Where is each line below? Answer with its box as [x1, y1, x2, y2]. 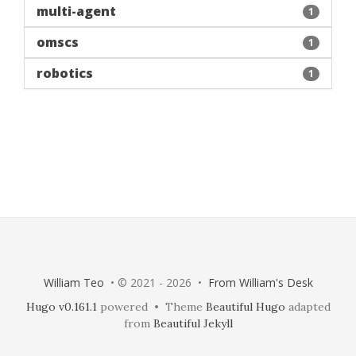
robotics [37, 64, 93, 82]
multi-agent [37, 2, 116, 20]
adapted [284, 300, 331, 314]
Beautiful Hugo [205, 300, 285, 314]
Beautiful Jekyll [153, 316, 233, 331]
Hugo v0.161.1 [25, 300, 97, 314]
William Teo [43, 275, 104, 290]
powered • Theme [96, 300, 206, 314]
